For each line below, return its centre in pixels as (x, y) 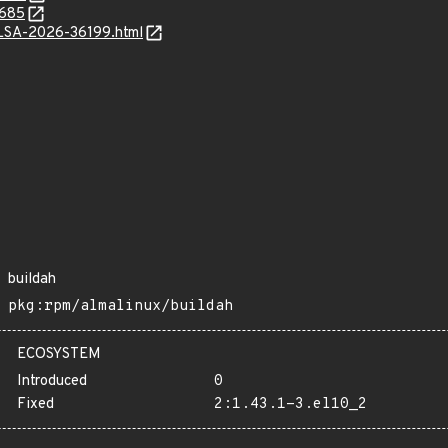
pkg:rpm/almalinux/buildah (120, 306)
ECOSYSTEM (59, 354)
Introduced (52, 381)
